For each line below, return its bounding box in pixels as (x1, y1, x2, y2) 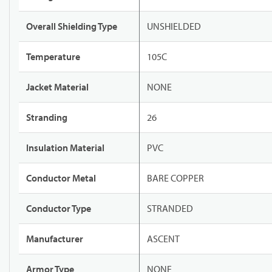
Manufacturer (26, 233, 83, 245)
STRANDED (147, 202, 193, 215)
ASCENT (147, 233, 180, 245)
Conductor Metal (26, 172, 96, 185)
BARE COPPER (147, 172, 204, 185)
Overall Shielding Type (26, 20, 117, 33)
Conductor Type (26, 202, 91, 215)
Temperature (26, 50, 80, 63)
